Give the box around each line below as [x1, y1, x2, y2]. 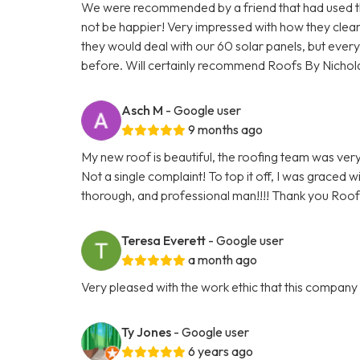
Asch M [121, 101, 164, 118]
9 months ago [188, 121, 264, 137]
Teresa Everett [121, 231, 207, 248]
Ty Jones [121, 323, 172, 340]
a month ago [188, 251, 258, 268]
